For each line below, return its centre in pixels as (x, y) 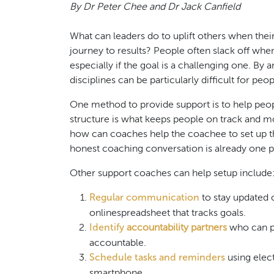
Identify (107, 228)
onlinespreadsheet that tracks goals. (168, 213)
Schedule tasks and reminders (157, 257)
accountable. (118, 243)
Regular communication (144, 198)
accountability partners (177, 227)
